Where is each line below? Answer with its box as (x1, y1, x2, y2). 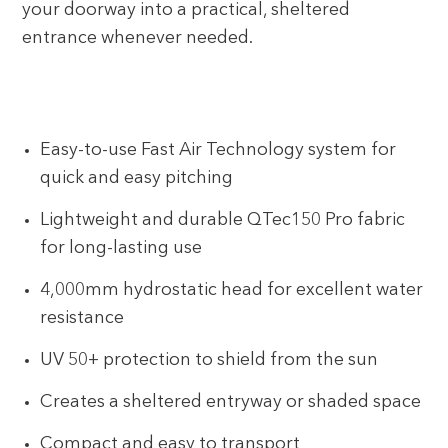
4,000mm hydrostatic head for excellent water (40, 281, 424, 299)
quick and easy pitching (40, 169, 234, 187)
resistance (40, 309, 125, 327)
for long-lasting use (40, 239, 203, 257)
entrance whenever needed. (22, 29, 254, 47)
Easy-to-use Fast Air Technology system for (40, 141, 397, 159)
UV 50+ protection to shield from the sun (40, 351, 379, 369)
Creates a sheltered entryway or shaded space (40, 394, 422, 412)
